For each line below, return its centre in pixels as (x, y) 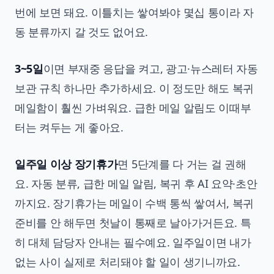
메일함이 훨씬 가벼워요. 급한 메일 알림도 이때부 (133, 107)
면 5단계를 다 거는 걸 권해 (182, 164)
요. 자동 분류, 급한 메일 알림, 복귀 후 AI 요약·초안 (136, 183)
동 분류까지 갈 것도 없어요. (81, 31)
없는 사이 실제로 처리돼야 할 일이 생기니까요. (128, 261)
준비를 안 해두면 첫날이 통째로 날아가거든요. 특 (133, 222)
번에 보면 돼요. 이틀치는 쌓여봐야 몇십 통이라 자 (135, 12)
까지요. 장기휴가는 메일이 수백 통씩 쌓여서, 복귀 (135, 203)
